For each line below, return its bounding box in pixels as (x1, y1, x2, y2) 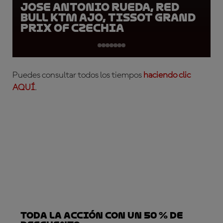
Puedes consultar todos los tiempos (12, 70, 143, 80)
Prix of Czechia (20, 21, 124, 34)
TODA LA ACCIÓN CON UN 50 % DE (20, 210, 183, 221)
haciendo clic (143, 70, 191, 80)
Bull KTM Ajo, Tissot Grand (20, 11, 196, 24)
